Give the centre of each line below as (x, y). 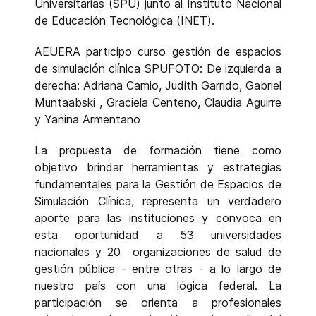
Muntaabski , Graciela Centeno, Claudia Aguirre (158, 102)
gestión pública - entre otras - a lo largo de (158, 268)
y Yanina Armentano (87, 119)
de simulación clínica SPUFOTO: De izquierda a (158, 68)
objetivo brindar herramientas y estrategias (158, 167)
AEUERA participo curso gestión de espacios (158, 51)
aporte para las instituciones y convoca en (158, 218)
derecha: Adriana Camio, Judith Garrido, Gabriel (158, 85)
